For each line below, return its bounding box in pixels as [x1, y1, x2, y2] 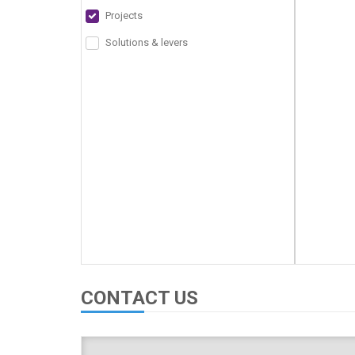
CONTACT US [81, 287, 198, 309]
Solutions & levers [105, 36, 188, 48]
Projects [105, 9, 143, 21]
